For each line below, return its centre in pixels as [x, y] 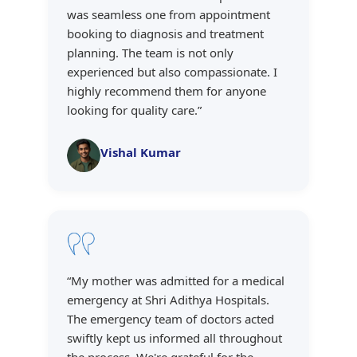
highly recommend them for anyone [167, 91]
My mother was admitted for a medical [178, 281]
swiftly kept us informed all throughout [175, 338]
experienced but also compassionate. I [172, 72]
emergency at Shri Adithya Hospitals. [168, 300]
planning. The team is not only [150, 53]
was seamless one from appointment [169, 15]
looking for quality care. [132, 110]
